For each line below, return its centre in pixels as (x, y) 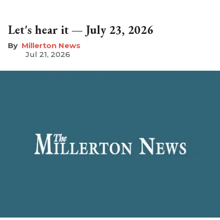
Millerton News (51, 45)
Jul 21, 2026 (48, 54)
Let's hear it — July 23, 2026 (81, 29)
